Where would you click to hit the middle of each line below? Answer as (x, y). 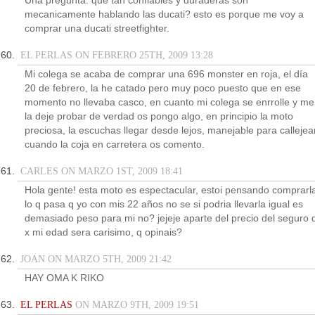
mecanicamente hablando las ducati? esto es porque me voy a (164, 14)
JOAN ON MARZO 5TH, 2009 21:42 (95, 259)
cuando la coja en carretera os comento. (115, 144)
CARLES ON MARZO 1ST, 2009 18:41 (100, 171)
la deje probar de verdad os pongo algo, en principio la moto (159, 116)
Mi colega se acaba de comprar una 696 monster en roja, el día (166, 74)
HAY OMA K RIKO (64, 278)
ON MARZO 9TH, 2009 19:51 (136, 305)
